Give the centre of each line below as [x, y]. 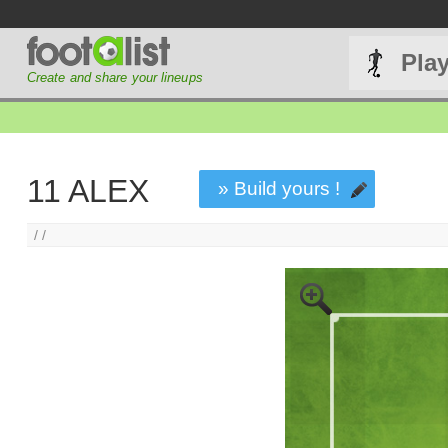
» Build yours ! [279, 189]
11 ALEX [87, 191]
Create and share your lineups [114, 77]
